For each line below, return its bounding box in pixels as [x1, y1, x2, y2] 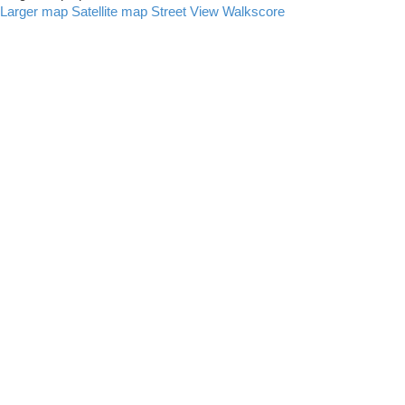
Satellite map [71, 5, 147, 20]
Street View [151, 5, 219, 20]
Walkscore [222, 5, 285, 20]
